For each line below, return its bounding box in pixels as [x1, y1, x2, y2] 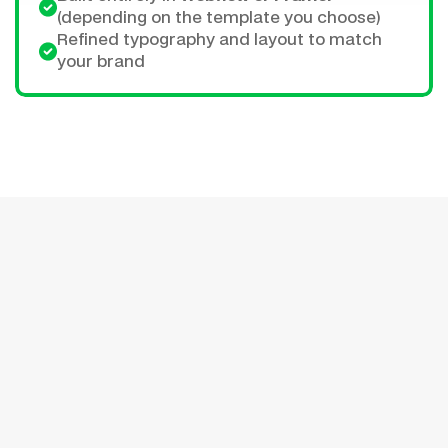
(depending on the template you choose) [56, 10, 381, 26]
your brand [56, 54, 145, 70]
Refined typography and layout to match [56, 32, 382, 48]
